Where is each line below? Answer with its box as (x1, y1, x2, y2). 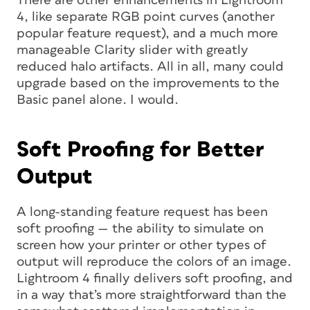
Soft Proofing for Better (17, 138, 264, 161)
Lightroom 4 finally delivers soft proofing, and (17, 271, 293, 285)
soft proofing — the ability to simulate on (17, 221, 264, 235)
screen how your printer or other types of (17, 238, 266, 252)
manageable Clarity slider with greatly (17, 43, 248, 57)
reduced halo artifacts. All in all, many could (17, 60, 284, 73)
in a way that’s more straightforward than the (17, 288, 286, 302)
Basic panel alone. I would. (17, 93, 179, 107)
